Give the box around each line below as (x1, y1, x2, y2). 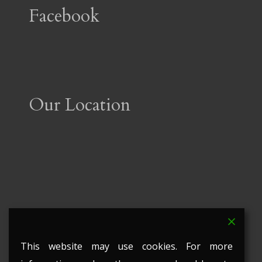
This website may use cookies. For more (20, 240, 233, 253)
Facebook (28, 4, 99, 29)
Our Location (28, 93, 130, 118)
